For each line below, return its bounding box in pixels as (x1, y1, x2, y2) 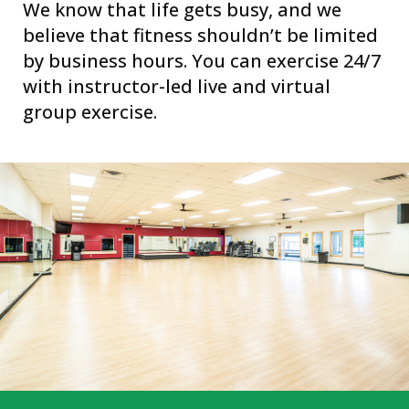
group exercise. (23, 100, 157, 125)
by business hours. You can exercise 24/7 (23, 48, 381, 74)
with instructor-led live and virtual (23, 74, 330, 100)
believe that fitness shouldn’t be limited (23, 23, 378, 48)
